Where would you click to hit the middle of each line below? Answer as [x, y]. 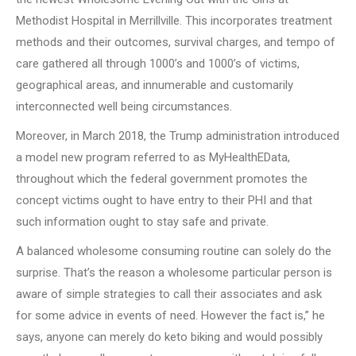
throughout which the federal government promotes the [162, 179]
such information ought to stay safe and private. [142, 222]
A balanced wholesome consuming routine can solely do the [174, 251]
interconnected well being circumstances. [124, 106]
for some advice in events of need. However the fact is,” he [170, 315]
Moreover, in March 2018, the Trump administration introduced [178, 136]
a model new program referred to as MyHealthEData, [153, 157]
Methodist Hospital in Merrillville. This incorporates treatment [174, 21]
